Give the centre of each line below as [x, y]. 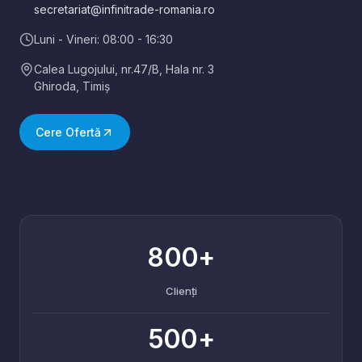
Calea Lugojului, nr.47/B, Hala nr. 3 [124, 69]
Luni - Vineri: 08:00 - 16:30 [103, 39]
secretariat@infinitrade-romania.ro [124, 9]
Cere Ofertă [68, 132]
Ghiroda [55, 86]
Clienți [181, 291]
